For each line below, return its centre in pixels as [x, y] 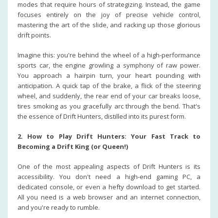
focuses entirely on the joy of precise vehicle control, [109, 15]
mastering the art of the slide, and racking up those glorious [109, 25]
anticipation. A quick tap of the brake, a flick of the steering [109, 86]
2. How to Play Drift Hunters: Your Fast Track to [109, 136]
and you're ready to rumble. [59, 207]
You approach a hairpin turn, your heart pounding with [109, 75]
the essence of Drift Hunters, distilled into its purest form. [102, 116]
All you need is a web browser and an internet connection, [109, 197]
